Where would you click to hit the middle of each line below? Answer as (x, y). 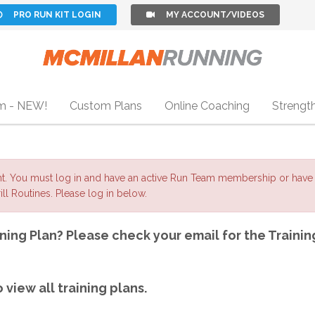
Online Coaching (207, 106)
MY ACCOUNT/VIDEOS (216, 15)
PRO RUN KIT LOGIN (58, 15)
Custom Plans (105, 106)
